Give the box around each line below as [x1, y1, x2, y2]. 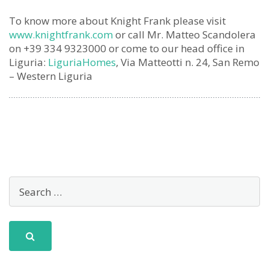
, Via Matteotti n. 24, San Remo [116, 55, 259, 69]
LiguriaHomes [48, 55, 116, 69]
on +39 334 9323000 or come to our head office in [9, 41, 244, 55]
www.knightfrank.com [9, 28, 113, 41]
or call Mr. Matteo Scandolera [113, 28, 256, 41]
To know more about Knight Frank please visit [9, 14, 226, 28]
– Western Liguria [9, 69, 92, 83]
